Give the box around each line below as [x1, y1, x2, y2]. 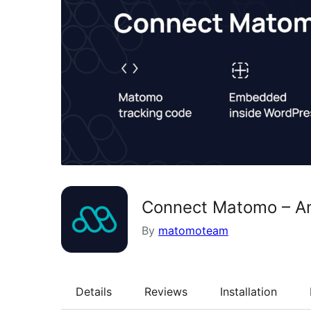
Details [76, 284, 112, 299]
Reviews [144, 284, 187, 299]
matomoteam [158, 223, 228, 237]
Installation [220, 284, 277, 299]
